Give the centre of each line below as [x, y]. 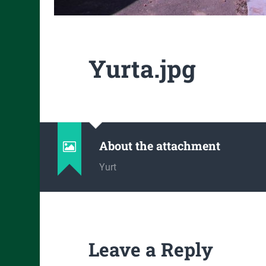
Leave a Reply [151, 250]
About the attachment [160, 145]
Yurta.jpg [142, 68]
